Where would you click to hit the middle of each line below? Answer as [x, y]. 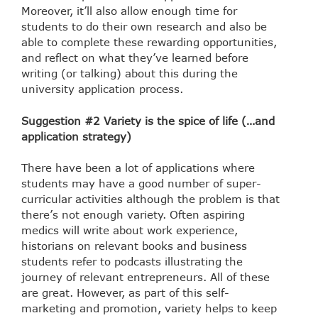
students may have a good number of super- [141, 183]
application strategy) [76, 136]
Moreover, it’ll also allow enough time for [129, 11]
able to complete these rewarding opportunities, [149, 42]
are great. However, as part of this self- [125, 293]
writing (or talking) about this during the [130, 73]
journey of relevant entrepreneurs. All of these [146, 277]
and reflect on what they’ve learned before [135, 58]
